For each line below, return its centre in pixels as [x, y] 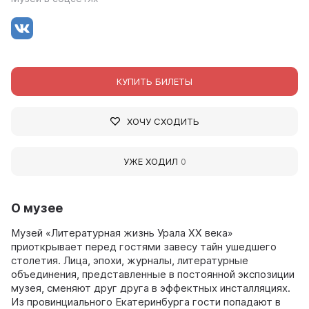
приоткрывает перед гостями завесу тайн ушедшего [144, 246]
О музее [37, 208]
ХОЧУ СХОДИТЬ [163, 121]
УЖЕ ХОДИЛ [152, 161]
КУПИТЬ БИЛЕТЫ [154, 81]
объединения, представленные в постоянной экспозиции [153, 274]
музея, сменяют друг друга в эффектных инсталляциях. [151, 288]
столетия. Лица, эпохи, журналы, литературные [130, 260]
